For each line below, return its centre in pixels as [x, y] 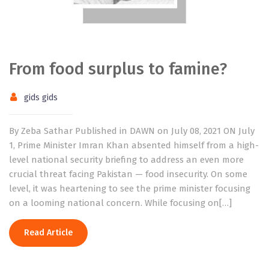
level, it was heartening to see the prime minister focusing [130, 188]
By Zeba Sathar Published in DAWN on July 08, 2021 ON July [132, 131]
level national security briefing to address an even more [126, 159]
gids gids [41, 97]
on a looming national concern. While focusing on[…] [120, 203]
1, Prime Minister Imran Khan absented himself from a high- [134, 145]
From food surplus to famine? [118, 69]
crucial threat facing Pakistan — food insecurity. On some [128, 174]
